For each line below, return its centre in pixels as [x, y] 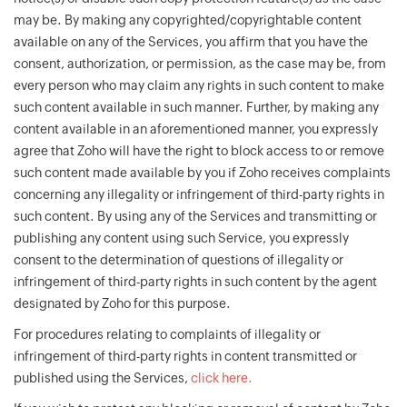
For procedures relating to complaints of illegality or [167, 334]
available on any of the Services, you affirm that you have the [191, 42]
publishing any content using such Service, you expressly [181, 238]
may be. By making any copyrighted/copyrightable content [188, 20]
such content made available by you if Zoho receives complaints [202, 173]
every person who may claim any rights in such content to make [199, 85]
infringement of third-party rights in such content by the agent [195, 282]
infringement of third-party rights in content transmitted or [185, 356]
